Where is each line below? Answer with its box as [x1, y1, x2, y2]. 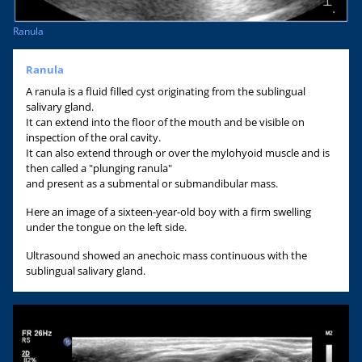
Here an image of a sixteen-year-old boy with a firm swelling [26, 204, 311, 219]
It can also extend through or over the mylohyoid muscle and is [26, 145, 330, 160]
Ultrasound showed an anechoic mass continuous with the [26, 247, 307, 263]
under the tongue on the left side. [26, 219, 187, 234]
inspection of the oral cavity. [26, 129, 161, 145]
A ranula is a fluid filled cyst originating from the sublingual [26, 83, 305, 99]
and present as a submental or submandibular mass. [26, 175, 278, 191]
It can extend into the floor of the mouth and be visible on [26, 114, 305, 129]
